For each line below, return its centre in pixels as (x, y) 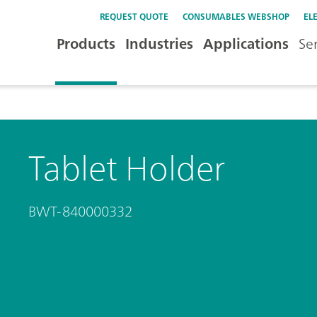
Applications (246, 44)
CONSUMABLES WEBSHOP (236, 17)
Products (86, 44)
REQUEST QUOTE (134, 17)
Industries (159, 44)
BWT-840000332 (80, 211)
